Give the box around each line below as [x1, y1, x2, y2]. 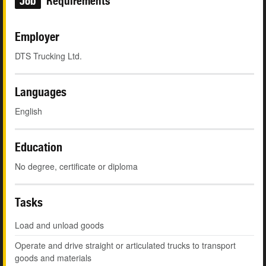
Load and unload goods [15, 219, 104, 232]
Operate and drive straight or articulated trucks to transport [15, 239, 236, 252]
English [15, 105, 42, 118]
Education [15, 140, 62, 154]
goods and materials [15, 252, 91, 264]
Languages [15, 85, 66, 99]
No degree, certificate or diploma [15, 160, 138, 173]
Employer [15, 30, 59, 44]
